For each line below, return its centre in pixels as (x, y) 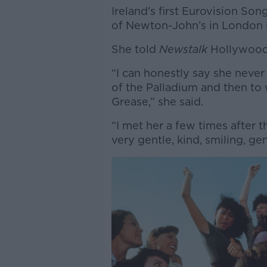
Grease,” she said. (157, 101)
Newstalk (183, 49)
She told (135, 49)
